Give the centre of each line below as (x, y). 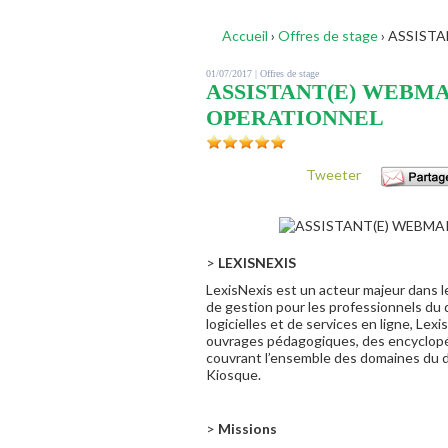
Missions (246, 428)
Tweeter (333, 174)
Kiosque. (233, 374)
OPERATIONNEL (295, 117)
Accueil (245, 35)
